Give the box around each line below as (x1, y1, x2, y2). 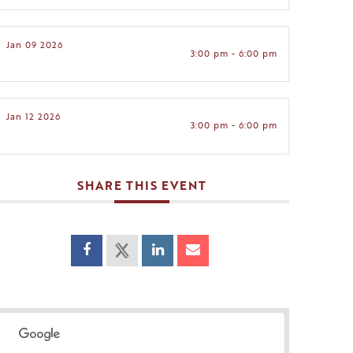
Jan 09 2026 (6, 38, 64, 51)
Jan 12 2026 (6, 110, 61, 124)
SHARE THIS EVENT (77, 176, 207, 194)
